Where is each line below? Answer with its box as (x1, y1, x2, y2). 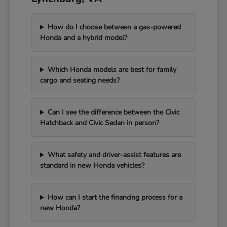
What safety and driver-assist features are (47, 150, 181, 160)
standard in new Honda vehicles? (40, 161, 145, 171)
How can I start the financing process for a (47, 193, 182, 203)
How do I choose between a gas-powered (47, 22, 181, 32)
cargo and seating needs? (40, 75, 120, 86)
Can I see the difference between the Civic (47, 107, 179, 118)
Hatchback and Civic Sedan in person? (40, 118, 160, 128)
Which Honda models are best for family (47, 65, 176, 75)
